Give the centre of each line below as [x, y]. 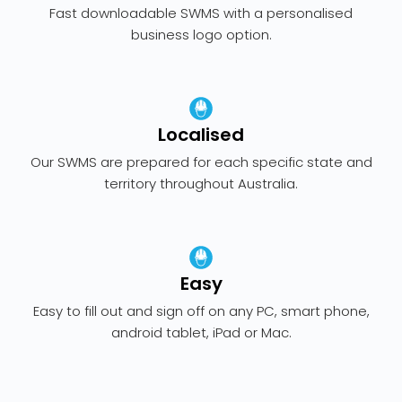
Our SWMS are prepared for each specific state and [201, 162]
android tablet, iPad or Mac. [201, 332]
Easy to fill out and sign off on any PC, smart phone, [201, 311]
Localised [201, 135]
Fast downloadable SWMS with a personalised [201, 13]
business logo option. [201, 35]
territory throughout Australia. [201, 184]
